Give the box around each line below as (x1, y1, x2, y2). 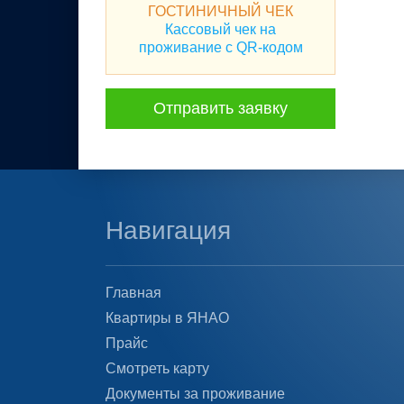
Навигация (106, 216, 231, 244)
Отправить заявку (153, 99, 288, 117)
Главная (106, 285, 161, 300)
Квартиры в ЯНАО (106, 310, 229, 326)
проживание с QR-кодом (138, 40, 303, 55)
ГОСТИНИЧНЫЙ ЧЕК (148, 4, 293, 19)
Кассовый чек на (165, 22, 276, 37)
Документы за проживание (106, 386, 285, 401)
